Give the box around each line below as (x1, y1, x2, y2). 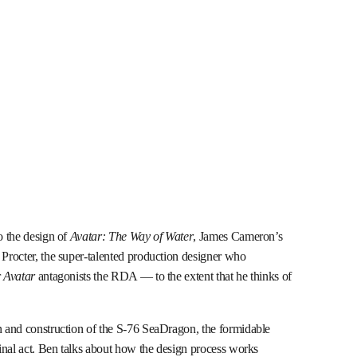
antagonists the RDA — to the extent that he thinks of (34, 269, 292, 284)
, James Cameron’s (193, 229, 283, 244)
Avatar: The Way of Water (69, 229, 194, 244)
